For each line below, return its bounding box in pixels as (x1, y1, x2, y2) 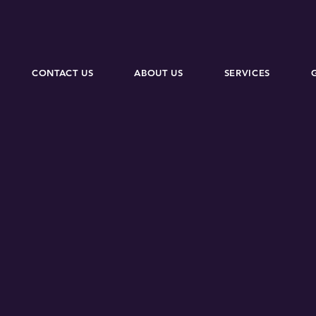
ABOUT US (134, 67, 183, 78)
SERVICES (224, 67, 270, 78)
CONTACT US (32, 67, 94, 78)
